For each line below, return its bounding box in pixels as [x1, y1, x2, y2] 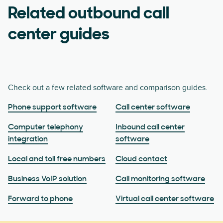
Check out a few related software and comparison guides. [8, 82, 208, 93]
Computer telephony [8, 123, 83, 131]
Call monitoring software [115, 175, 205, 183]
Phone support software [8, 103, 97, 111]
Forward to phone [8, 195, 73, 203]
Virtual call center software [115, 195, 214, 203]
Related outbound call [8, 5, 169, 23]
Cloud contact [115, 155, 167, 163]
